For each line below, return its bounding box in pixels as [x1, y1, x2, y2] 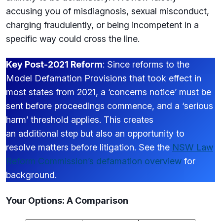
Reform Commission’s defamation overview [6, 156, 182, 166]
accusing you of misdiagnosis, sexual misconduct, [6, 6, 209, 16]
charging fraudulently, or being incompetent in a [6, 20, 199, 30]
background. [6, 170, 59, 180]
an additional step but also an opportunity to [6, 128, 184, 139]
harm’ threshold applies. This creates [6, 114, 153, 125]
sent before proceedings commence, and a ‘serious [6, 101, 213, 111]
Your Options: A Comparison [6, 195, 128, 206]
